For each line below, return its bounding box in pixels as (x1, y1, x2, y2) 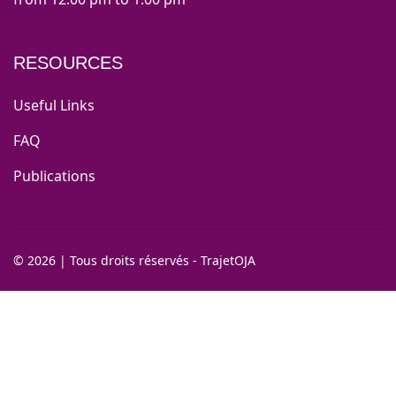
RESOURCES (13, 53, 123, 73)
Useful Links (13, 95, 95, 116)
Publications (13, 166, 95, 187)
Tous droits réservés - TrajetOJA (70, 252, 255, 270)
